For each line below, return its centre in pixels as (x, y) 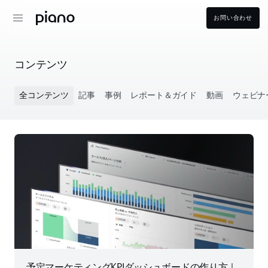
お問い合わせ (233, 18)
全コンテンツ (44, 96)
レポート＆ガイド (164, 96)
